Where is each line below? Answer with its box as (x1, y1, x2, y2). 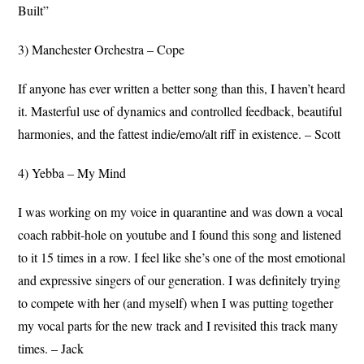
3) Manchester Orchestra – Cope (18, 40, 185, 58)
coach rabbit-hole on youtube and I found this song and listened (18, 225, 342, 243)
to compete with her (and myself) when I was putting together (18, 293, 334, 311)
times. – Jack (18, 339, 84, 357)
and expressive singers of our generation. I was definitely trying (18, 271, 341, 288)
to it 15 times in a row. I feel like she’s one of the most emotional (18, 248, 346, 266)
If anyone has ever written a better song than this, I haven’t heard (18, 79, 346, 97)
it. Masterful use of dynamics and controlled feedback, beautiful (18, 102, 343, 119)
